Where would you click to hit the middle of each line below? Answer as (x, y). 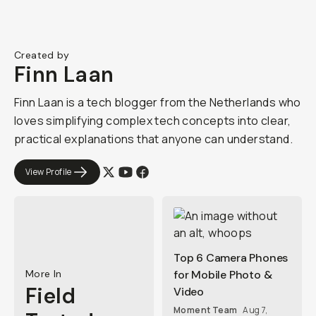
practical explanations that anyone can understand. (153, 139)
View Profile (49, 172)
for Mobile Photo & (223, 275)
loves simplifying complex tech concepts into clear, (153, 121)
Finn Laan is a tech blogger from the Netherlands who (158, 102)
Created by (42, 55)
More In (44, 274)
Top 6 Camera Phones (231, 258)
